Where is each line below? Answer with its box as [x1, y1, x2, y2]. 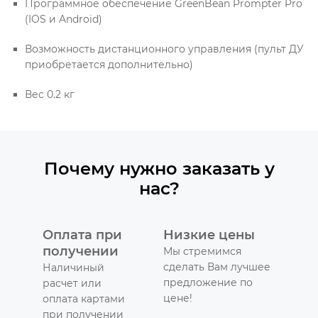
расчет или [43, 277, 102, 290]
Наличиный [43, 261, 104, 275]
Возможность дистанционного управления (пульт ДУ [25, 43, 304, 56]
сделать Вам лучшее [163, 261, 270, 274]
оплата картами [43, 292, 125, 306]
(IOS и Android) [25, 13, 102, 26]
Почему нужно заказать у [43, 158, 275, 180]
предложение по [163, 276, 253, 290]
